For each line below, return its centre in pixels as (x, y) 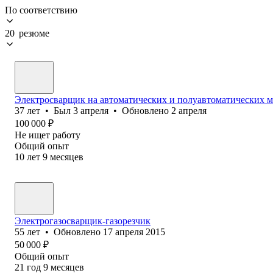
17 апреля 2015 (134, 232)
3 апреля (91, 110)
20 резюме (27, 33)
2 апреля (189, 110)
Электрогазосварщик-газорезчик (83, 221)
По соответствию (41, 10)
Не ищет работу (48, 135)
